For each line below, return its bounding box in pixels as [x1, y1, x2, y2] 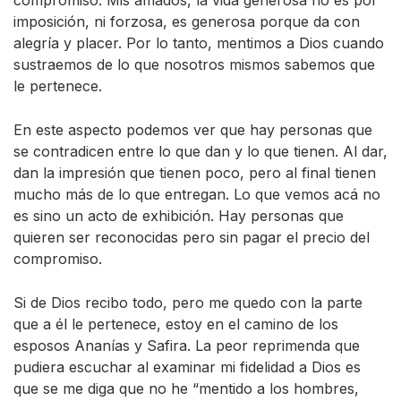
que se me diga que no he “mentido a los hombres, [13, 379, 359, 397]
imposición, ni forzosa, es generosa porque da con [13, 12, 360, 30]
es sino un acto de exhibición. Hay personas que [13, 206, 344, 225]
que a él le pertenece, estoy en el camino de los [13, 314, 338, 333]
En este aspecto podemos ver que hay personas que [13, 120, 372, 139]
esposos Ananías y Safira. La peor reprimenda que [13, 336, 360, 354]
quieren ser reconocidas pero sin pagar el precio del [13, 227, 370, 246]
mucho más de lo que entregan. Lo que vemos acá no [13, 184, 380, 203]
